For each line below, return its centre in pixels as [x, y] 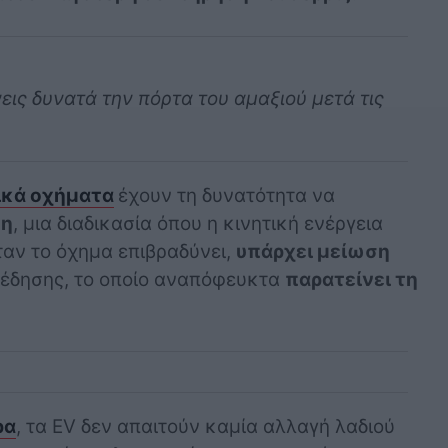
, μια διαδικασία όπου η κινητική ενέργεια [197, 224]
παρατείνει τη [351, 280]
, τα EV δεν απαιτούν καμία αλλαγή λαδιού [205, 426]
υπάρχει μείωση [312, 252]
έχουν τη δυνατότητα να [226, 196]
